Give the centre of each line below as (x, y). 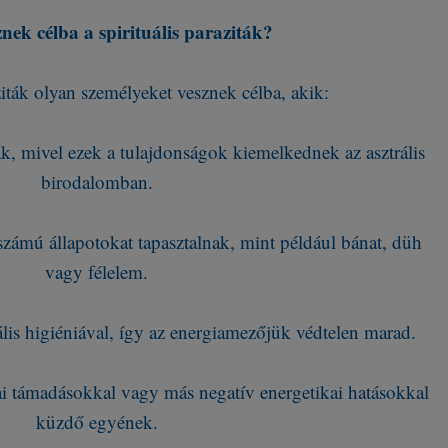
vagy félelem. (96, 271)
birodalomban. (96, 181)
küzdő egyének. (96, 421)
